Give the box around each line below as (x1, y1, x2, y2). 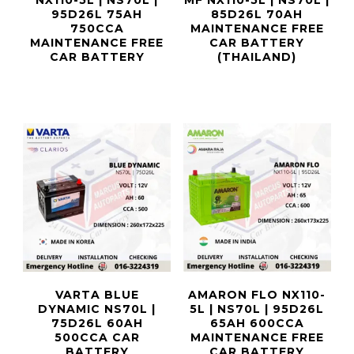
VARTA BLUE (55, 287, 139, 302)
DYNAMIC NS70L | (38, 301, 156, 316)
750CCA (70, 21, 124, 36)
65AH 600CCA (209, 315, 304, 330)
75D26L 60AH (51, 315, 143, 330)
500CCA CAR (54, 330, 140, 345)
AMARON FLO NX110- (188, 287, 326, 302)
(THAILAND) (217, 50, 297, 65)
